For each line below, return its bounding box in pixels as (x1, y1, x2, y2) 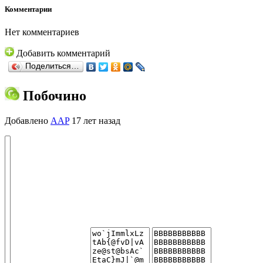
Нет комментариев (5, 27, 79, 38)
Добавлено (5, 116, 50, 126)
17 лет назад (69, 116, 120, 126)
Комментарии (5, 5, 52, 14)
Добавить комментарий (16, 48, 110, 59)
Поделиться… (25, 62, 79, 71)
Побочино (19, 88, 86, 104)
